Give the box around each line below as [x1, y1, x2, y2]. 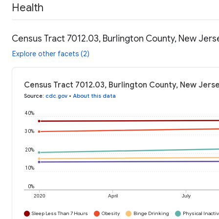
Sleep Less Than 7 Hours [32, 210, 88, 217]
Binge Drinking [133, 210, 169, 217]
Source [24, 92, 43, 100]
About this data [73, 92, 116, 100]
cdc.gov [45, 92, 67, 100]
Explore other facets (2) [12, 49, 89, 59]
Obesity [102, 210, 120, 217]
